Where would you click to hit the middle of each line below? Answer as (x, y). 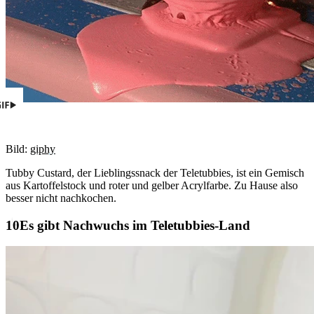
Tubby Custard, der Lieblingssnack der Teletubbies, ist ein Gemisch (155, 172)
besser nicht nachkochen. (61, 198)
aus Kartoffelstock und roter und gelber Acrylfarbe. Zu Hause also (152, 185)
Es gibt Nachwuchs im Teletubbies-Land (135, 225)
